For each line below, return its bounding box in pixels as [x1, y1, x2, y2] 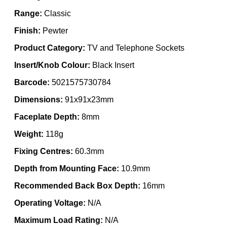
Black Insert [90, 60, 134, 69]
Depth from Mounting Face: [14, 164, 119, 173]
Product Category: [14, 43, 85, 52]
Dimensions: [14, 95, 63, 104]
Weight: [14, 129, 44, 138]
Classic [42, 9, 71, 18]
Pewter [41, 26, 68, 35]
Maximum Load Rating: [14, 215, 103, 224]
